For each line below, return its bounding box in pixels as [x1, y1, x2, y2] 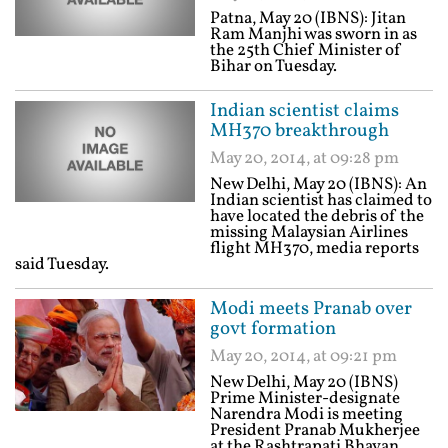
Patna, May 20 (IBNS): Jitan [210, 7, 406, 30]
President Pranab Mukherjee [210, 419, 420, 442]
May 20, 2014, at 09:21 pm [210, 345, 397, 368]
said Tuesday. [15, 253, 109, 276]
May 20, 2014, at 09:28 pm [210, 147, 399, 170]
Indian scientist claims [210, 98, 399, 124]
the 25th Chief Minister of [210, 39, 402, 62]
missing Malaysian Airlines [210, 221, 408, 244]
